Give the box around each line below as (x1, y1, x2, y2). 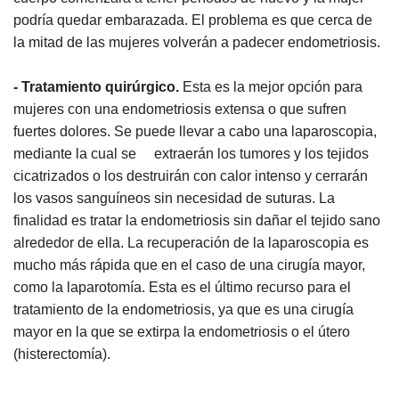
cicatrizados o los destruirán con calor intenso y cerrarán (13, 167, 368, 183)
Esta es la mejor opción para (179, 78, 362, 94)
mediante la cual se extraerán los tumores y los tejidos (13, 145, 369, 161)
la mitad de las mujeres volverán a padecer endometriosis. (13, 34, 380, 50)
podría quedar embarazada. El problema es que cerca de (13, 12, 372, 28)
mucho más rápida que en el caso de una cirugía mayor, (13, 256, 365, 273)
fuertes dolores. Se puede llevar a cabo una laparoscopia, (13, 123, 377, 139)
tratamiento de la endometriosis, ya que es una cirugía (13, 301, 354, 317)
